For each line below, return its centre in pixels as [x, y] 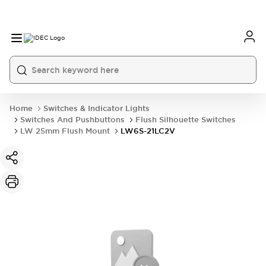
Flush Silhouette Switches [186, 120]
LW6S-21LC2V [148, 131]
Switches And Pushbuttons [72, 120]
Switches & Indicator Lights [96, 108]
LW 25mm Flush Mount [65, 131]
